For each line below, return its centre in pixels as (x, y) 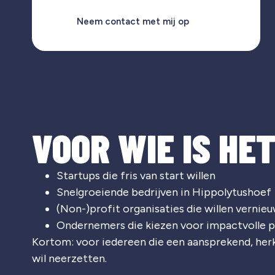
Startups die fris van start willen (136, 175)
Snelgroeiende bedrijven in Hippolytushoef (164, 192)
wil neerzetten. (69, 258)
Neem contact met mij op (133, 21)
